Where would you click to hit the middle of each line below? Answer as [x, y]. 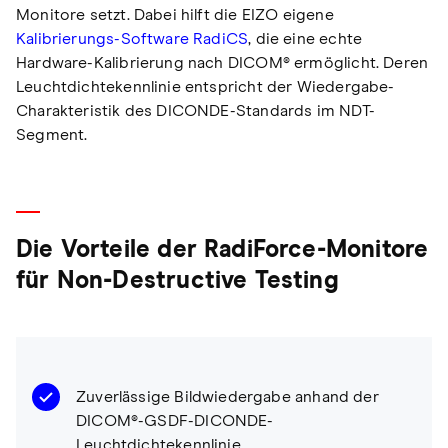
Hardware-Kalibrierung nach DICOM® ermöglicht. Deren [222, 63]
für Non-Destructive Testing [177, 281]
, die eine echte [305, 39]
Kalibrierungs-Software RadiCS [132, 39]
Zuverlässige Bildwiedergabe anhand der [227, 397]
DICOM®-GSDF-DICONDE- [175, 421]
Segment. [52, 135]
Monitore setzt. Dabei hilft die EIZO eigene [175, 15]
